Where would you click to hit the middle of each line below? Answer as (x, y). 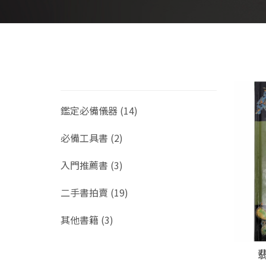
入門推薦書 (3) (92, 165)
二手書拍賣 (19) (94, 192)
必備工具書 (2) (92, 138)
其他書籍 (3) (87, 220)
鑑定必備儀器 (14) (99, 110)
